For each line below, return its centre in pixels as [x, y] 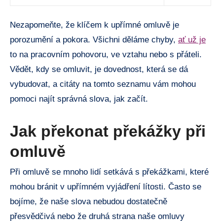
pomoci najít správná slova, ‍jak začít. [79, 99]
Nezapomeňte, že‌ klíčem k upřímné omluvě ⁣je [94, 25]
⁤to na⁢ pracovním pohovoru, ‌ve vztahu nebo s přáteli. [106, 54]
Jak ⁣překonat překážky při [108, 131]
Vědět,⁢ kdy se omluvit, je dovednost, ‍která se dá [99, 69]
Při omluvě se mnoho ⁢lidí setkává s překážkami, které [109, 172]
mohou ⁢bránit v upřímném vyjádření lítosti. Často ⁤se [106, 187]
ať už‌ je [192, 39]
